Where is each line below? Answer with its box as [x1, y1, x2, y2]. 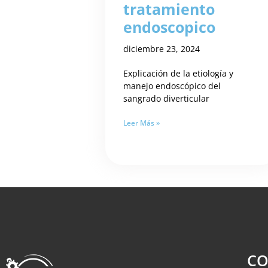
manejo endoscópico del [123, 80, 221, 92]
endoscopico [123, 16, 216, 37]
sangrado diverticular [123, 92, 210, 104]
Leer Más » [123, 117, 160, 128]
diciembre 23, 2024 [123, 42, 200, 54]
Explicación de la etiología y [123, 67, 234, 79]
